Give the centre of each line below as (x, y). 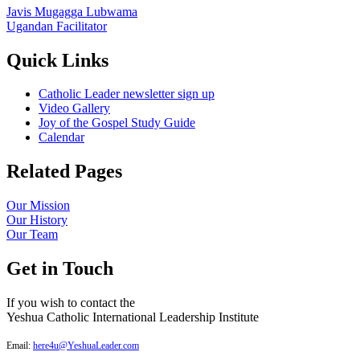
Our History (37, 220)
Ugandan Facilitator (57, 26)
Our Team (32, 235)
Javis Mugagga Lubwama (72, 11)
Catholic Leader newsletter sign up (127, 94)
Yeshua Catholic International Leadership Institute (133, 317)
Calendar (61, 137)
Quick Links (57, 60)
